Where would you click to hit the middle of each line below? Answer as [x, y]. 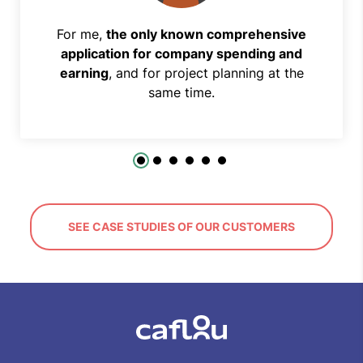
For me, [81, 34]
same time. [181, 93]
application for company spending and [181, 54]
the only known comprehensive [206, 34]
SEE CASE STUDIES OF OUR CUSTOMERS [181, 227]
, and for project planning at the [206, 73]
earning [84, 73]
